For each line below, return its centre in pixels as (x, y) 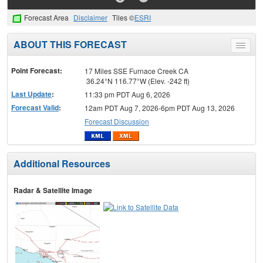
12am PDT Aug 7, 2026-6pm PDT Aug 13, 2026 (159, 107)
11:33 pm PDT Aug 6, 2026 (127, 94)
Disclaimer (90, 18)
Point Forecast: (37, 70)
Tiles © (123, 18)
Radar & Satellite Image (53, 190)
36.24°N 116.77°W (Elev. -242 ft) (137, 80)
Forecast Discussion (117, 121)
